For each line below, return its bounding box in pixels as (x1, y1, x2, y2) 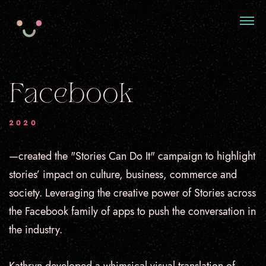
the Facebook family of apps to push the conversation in (9, 204, 256, 219)
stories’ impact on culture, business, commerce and (9, 167, 237, 182)
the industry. (9, 222, 62, 237)
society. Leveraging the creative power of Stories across (9, 185, 256, 201)
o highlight (208, 148, 255, 164)
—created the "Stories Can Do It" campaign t (9, 148, 208, 164)
